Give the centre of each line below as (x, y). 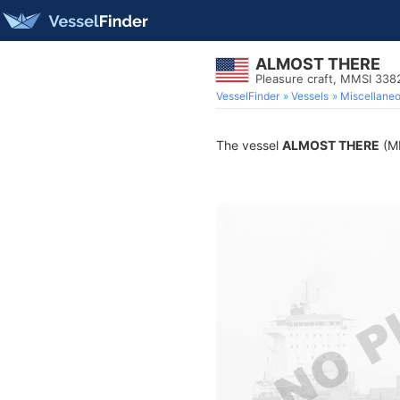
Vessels (310, 96)
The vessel (249, 145)
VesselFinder (248, 96)
